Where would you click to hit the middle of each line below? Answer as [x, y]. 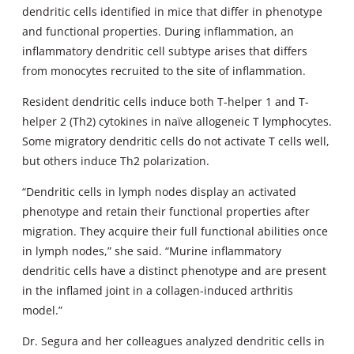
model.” [42, 311]
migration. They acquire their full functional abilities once [175, 232]
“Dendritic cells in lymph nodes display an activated [159, 192]
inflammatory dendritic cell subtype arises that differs [165, 51]
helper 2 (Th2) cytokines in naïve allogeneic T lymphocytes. [177, 122]
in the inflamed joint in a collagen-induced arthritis [158, 291]
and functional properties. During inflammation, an [158, 32]
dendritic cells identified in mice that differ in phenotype [172, 12]
